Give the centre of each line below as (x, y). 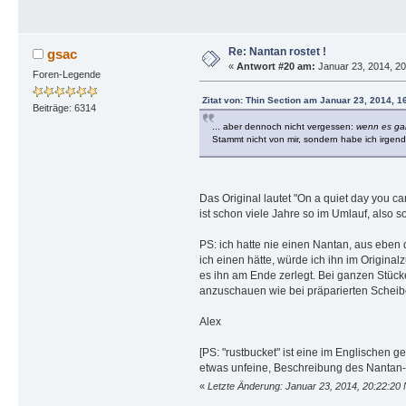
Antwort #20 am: (275, 67)
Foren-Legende (66, 75)
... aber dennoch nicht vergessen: (284, 127)
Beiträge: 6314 (64, 108)
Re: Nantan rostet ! (277, 52)
